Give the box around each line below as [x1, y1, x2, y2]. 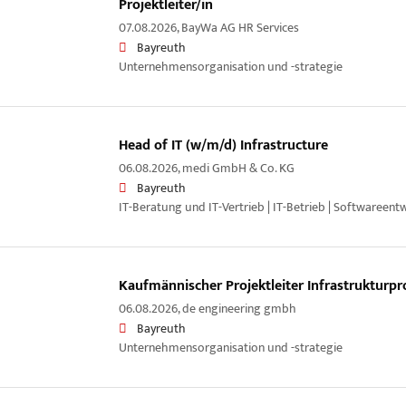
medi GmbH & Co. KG [181, 157, 295, 179]
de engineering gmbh [181, 297, 296, 320]
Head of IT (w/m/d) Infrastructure [118, 132, 328, 158]
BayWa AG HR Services [180, 16, 299, 39]
